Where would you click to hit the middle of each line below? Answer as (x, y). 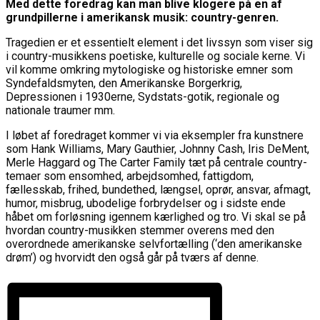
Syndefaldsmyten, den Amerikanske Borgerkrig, (124, 83)
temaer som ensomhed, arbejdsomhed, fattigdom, (130, 176)
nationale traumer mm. (60, 110)
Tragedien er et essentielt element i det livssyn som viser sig (159, 42)
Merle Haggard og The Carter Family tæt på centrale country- (156, 162)
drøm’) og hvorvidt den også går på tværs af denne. (132, 257)
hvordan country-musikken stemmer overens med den (140, 230)
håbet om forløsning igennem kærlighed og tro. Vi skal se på (156, 216)
